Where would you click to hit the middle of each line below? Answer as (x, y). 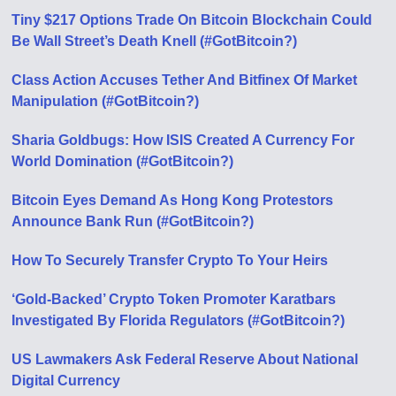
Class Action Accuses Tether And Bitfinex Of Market (185, 80)
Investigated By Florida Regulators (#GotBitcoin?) (179, 321)
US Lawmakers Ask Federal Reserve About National (185, 360)
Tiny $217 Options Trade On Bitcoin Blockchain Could (192, 20)
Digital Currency (66, 381)
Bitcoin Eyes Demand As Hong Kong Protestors (173, 201)
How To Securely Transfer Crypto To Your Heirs (170, 261)
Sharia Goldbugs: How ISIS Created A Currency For (183, 141)
